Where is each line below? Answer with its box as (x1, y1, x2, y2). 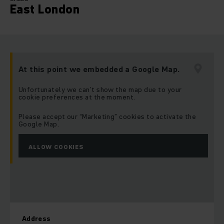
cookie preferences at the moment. (18, 92, 135, 102)
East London (10, 1, 80, 18)
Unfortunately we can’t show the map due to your (18, 84, 182, 95)
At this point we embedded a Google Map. (18, 63, 180, 75)
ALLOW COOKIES (28, 142, 84, 151)
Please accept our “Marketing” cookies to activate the (18, 111, 196, 122)
